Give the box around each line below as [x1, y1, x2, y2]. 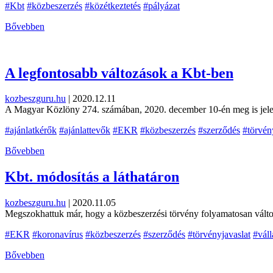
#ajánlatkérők [5, 125, 57, 136]
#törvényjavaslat [188, 229, 250, 240]
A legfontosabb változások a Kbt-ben [5, 65, 233, 81]
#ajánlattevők [59, 125, 110, 136]
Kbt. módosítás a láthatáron [5, 169, 179, 185]
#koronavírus [32, 229, 83, 240]
